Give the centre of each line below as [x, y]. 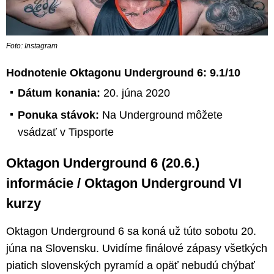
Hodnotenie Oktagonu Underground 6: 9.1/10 [123, 72]
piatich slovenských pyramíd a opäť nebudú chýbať [131, 265]
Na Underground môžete [162, 115]
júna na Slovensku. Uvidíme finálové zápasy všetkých [137, 248]
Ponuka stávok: [60, 115]
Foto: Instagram [32, 46]
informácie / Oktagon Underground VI [124, 183]
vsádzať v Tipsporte [66, 132]
